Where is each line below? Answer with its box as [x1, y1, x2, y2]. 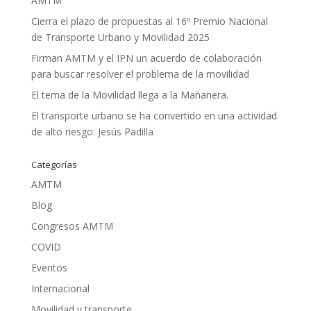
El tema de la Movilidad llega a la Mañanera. [31, 88, 228, 102]
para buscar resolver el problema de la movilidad [31, 67, 249, 81]
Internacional [31, 282, 90, 296]
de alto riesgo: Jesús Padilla [31, 125, 153, 139]
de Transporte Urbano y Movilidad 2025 [31, 31, 210, 44]
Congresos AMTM [31, 219, 113, 233]
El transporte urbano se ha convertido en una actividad [31, 109, 277, 123]
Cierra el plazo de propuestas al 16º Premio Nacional [31, 15, 268, 28]
